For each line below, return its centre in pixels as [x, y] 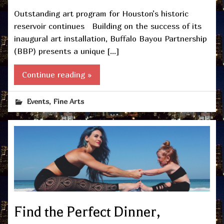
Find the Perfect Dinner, [87, 212]
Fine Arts [69, 101]
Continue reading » [57, 74]
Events [38, 101]
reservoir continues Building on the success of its [108, 26]
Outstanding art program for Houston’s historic [101, 14]
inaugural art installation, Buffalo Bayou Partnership [110, 39]
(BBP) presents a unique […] [66, 51]
